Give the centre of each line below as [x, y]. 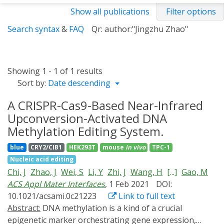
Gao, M [195, 172]
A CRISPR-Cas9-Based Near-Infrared [105, 105]
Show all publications [110, 11]
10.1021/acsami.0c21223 [52, 196]
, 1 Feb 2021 [128, 184]
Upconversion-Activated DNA [87, 118]
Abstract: [24, 208]
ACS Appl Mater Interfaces [56, 184]
